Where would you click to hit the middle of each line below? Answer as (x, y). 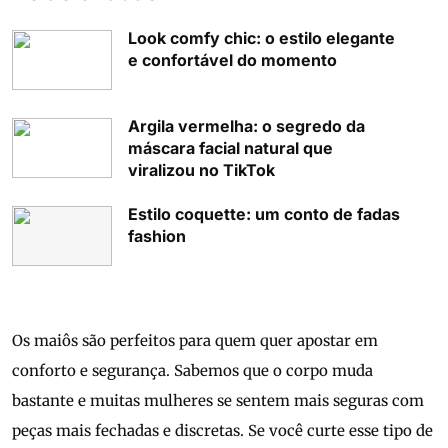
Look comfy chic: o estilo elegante (261, 38)
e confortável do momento (232, 60)
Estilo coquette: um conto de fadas (264, 214)
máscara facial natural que (230, 148)
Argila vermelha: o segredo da (246, 126)
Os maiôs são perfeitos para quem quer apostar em (195, 341)
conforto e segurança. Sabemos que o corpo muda (192, 371)
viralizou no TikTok (201, 170)
